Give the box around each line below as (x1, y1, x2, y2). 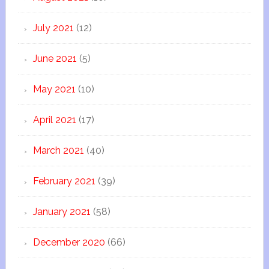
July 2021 (32, 22, 74, 34)
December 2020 (32, 237, 105, 248)
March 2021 (32, 145, 84, 156)
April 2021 (32, 114, 76, 125)
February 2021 (32, 175, 95, 187)
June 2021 (32, 53, 77, 64)
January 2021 (32, 206, 91, 217)
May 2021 (32, 83, 76, 95)
